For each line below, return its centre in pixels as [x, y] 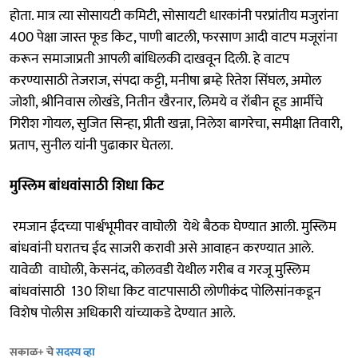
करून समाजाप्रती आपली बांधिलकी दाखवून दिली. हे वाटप [149, 59]
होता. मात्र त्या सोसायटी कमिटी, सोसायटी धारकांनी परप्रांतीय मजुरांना [174, 16]
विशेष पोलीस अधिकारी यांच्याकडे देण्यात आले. [123, 313]
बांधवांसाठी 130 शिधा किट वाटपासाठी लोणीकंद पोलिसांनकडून [165, 291]
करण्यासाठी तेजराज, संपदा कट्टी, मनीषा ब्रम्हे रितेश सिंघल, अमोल [165, 80]
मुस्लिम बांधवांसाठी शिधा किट [87, 186]
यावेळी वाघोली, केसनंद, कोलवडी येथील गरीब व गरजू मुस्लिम [160, 270]
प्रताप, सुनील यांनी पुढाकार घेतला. [91, 145]
